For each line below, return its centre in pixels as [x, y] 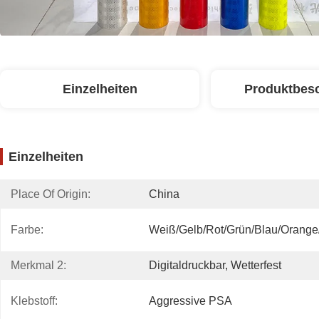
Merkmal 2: [38, 265]
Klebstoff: [34, 301]
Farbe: [27, 230]
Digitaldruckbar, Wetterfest [215, 265]
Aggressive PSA [190, 301]
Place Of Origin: [51, 194]
